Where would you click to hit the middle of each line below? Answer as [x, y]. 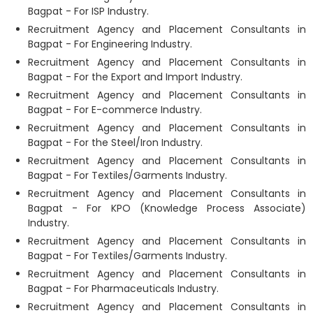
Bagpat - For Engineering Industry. [110, 44]
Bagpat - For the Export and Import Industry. [135, 77]
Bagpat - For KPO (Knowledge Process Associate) [167, 208]
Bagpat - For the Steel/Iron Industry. [115, 143]
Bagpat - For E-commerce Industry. [115, 110]
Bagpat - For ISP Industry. [88, 11]
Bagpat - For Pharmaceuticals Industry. [123, 289]
